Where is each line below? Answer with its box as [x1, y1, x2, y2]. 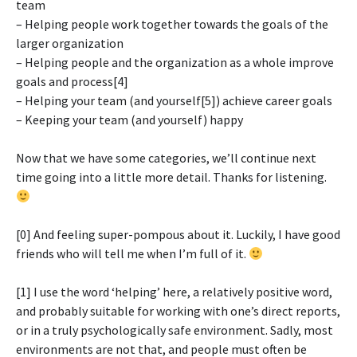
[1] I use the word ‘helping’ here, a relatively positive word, [16, 284, 332, 300]
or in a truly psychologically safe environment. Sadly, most [16, 322, 333, 338]
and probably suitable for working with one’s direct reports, [16, 303, 340, 319]
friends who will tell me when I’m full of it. [16, 245, 249, 261]
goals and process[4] [16, 73, 128, 89]
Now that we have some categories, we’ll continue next [16, 150, 316, 166]
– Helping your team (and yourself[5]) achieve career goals [16, 92, 332, 108]
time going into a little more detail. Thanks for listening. [16, 169, 327, 185]
